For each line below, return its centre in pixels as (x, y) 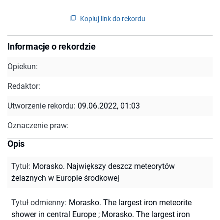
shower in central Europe (54, 214)
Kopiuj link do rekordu (113, 18)
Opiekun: (23, 66)
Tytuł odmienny (38, 202)
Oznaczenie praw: (38, 125)
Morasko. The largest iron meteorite (130, 202)
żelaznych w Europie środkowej (65, 178)
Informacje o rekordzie (52, 46)
